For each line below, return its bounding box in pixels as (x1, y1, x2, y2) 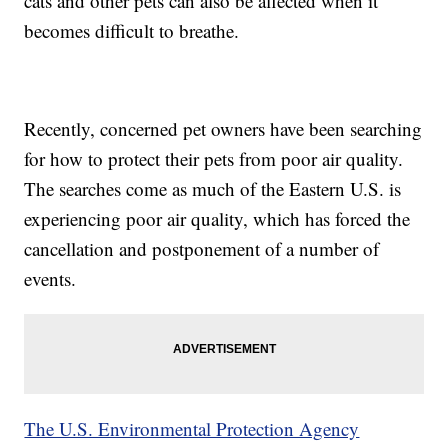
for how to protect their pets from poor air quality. (24, 146, 404, 172)
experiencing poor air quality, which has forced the (24, 206, 411, 232)
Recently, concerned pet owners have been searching (24, 116, 423, 142)
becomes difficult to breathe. (24, 18, 246, 44)
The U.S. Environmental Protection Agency (24, 416, 360, 442)
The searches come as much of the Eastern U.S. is (24, 176, 402, 202)
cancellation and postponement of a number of (24, 236, 380, 262)
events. (24, 266, 89, 292)
